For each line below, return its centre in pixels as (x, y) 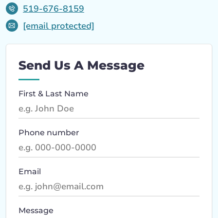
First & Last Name (54, 94)
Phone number (49, 133)
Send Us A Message (82, 65)
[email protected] (59, 26)
